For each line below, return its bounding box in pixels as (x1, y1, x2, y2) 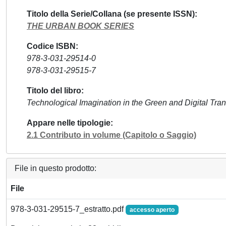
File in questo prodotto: (15, 164, 96, 173)
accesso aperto (129, 206, 175, 213)
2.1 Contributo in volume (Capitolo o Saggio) (27, 131, 196, 139)
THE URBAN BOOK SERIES (27, 22, 134, 30)
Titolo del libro (27, 86, 81, 95)
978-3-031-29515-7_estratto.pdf (11, 205, 126, 213)
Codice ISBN (27, 42, 76, 50)
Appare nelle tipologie (27, 119, 110, 127)
